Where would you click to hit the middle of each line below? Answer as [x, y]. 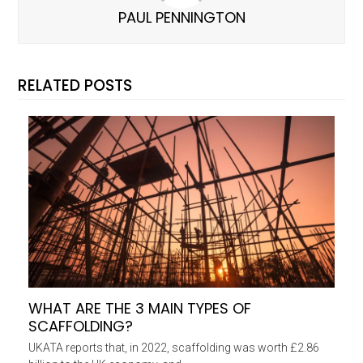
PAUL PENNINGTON [181, 17]
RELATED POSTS [75, 85]
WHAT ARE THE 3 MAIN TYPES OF [139, 309]
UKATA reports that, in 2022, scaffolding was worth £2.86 [173, 348]
